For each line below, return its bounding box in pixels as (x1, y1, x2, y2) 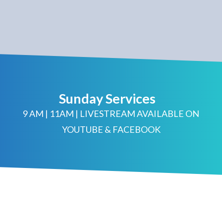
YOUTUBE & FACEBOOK (61, 123, 161, 135)
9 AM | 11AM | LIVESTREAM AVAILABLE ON (23, 108, 199, 119)
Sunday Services (59, 90, 156, 107)
